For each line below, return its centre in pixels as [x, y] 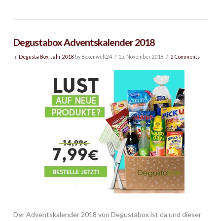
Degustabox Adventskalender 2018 [84, 42]
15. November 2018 [141, 57]
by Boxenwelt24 [93, 57]
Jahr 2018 [62, 57]
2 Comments [185, 57]
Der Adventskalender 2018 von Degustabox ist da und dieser [107, 214]
